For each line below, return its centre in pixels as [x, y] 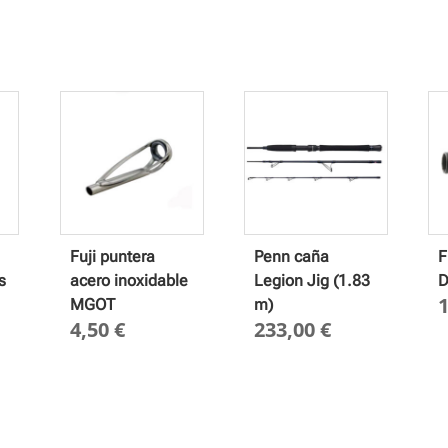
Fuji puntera [112, 256]
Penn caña [292, 256]
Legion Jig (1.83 [312, 280]
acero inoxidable [128, 280]
